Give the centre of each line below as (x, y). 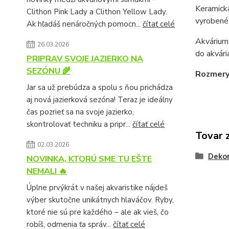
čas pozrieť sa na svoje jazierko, (80, 112)
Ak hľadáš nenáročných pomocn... (85, 24)
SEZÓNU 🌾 (49, 71)
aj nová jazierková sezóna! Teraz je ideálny (100, 100)
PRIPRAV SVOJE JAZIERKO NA (85, 59)
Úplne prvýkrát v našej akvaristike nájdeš (97, 188)
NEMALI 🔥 (47, 171)
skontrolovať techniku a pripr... (79, 124)
